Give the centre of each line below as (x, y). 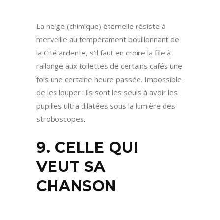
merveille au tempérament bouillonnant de (108, 40)
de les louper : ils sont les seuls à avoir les (107, 93)
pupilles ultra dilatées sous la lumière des (106, 106)
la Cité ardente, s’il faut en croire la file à (104, 53)
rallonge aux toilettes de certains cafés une (109, 66)
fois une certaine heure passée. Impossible (109, 79)
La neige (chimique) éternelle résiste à (101, 26)
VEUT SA (71, 167)
